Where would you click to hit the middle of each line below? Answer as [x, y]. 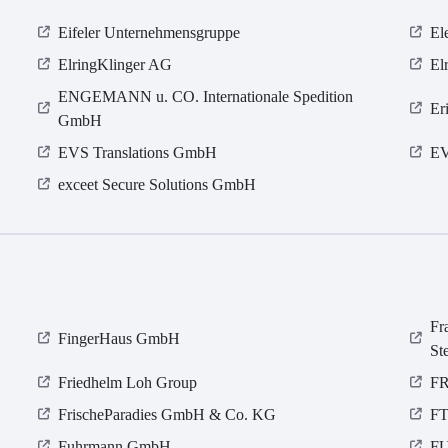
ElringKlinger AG [115, 65]
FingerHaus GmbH [119, 339]
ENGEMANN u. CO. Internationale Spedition [206, 97]
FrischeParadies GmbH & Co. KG [167, 415]
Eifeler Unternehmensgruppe [149, 33]
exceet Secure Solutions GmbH [157, 185]
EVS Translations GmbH [138, 153]
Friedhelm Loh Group [128, 383]
